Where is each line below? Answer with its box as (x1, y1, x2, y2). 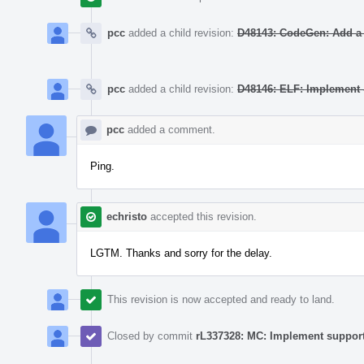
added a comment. (124, 123, 215, 136)
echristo (106, 210, 147, 223)
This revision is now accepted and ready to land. (107, 292, 335, 305)
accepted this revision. (147, 210, 257, 223)
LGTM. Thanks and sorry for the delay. (90, 246, 272, 259)
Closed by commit (107, 329, 196, 342)
